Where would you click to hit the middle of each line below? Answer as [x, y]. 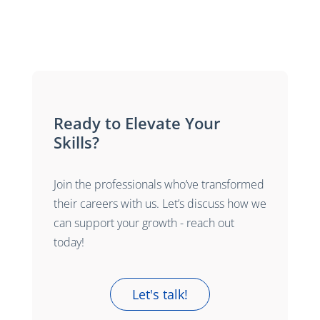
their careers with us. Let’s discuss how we [160, 203]
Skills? [76, 142]
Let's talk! [160, 294]
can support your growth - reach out [144, 222]
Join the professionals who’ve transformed [159, 184]
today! [69, 242]
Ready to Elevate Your [137, 122]
